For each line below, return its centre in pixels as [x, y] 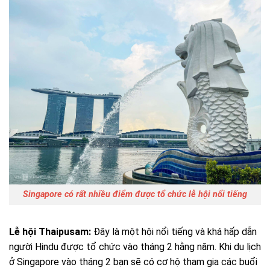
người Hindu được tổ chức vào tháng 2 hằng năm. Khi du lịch [135, 247]
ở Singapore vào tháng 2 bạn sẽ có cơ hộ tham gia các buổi [133, 262]
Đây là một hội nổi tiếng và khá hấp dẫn [174, 232]
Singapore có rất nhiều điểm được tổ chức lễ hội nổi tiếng [135, 195]
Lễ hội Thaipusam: [50, 232]
